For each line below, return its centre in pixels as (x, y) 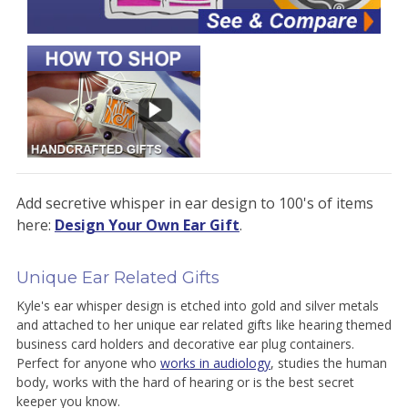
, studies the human (328, 363)
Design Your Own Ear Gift (147, 225)
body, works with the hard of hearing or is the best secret (185, 382)
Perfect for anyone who (88, 363)
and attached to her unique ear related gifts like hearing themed (204, 325)
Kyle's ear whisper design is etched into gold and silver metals (197, 306)
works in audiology (215, 363)
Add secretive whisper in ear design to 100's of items (194, 204)
